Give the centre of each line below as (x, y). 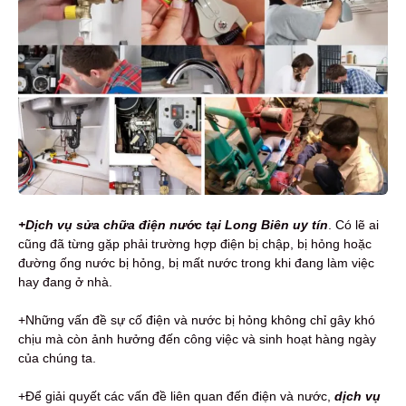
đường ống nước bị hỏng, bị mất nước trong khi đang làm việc (196, 262)
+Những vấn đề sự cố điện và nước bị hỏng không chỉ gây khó (197, 319)
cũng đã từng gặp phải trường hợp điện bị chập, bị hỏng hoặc (195, 243)
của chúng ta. (57, 358)
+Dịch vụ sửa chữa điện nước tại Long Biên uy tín (173, 224)
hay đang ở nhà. (65, 281)
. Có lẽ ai (353, 224)
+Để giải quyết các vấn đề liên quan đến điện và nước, (176, 396)
